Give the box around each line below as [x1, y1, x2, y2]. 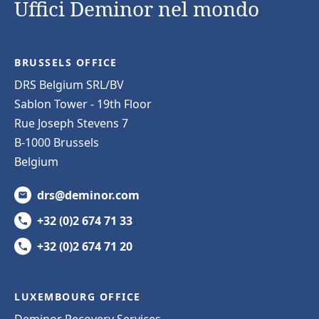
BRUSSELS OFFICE [14, 55, 117, 69]
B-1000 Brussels [14, 134, 99, 150]
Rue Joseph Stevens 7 [14, 115, 128, 131]
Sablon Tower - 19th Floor [14, 95, 152, 112]
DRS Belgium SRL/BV [14, 76, 124, 93]
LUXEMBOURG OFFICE [14, 289, 141, 303]
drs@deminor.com [37, 187, 140, 203]
